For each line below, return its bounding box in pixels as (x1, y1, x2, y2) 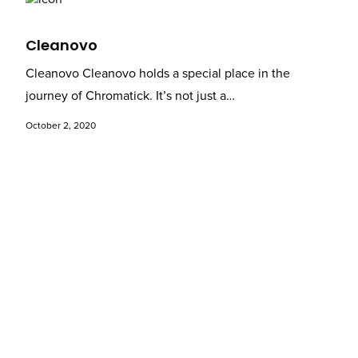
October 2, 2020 (25, 120, 96, 132)
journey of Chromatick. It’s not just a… (25, 88, 235, 105)
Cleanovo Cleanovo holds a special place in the (25, 66, 290, 82)
